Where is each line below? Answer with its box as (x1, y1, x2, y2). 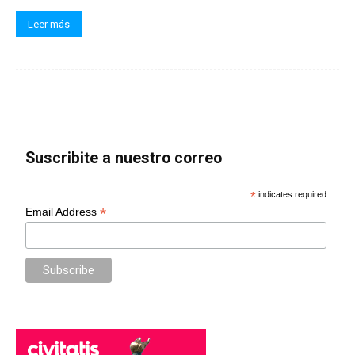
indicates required (256, 189, 327, 199)
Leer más (28, 17, 70, 30)
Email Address (25, 204, 101, 218)
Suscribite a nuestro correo (25, 148, 223, 167)
